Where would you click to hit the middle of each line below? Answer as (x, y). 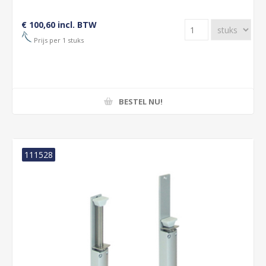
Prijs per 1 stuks (58, 40)
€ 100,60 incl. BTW (59, 25)
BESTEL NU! (140, 101)
